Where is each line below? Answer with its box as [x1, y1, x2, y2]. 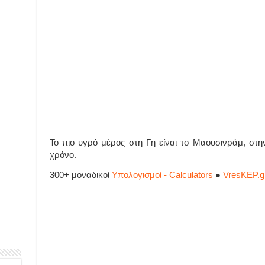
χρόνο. [49, 150, 76, 160]
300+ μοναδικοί [49, 170, 112, 180]
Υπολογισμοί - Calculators [111, 170, 213, 180]
